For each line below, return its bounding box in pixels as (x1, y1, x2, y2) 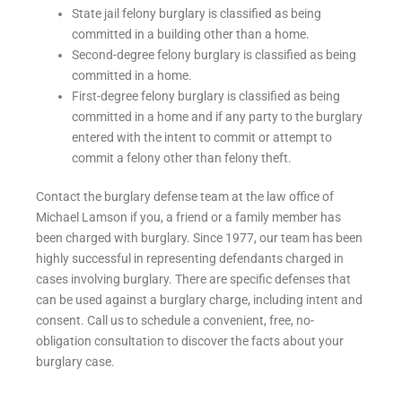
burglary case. (36, 354, 118, 369)
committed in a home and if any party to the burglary (72, 109, 363, 124)
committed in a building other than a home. (72, 26, 312, 41)
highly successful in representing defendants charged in (36, 250, 344, 266)
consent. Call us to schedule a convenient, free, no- (36, 312, 314, 328)
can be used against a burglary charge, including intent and (36, 292, 363, 307)
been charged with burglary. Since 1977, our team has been (36, 230, 363, 245)
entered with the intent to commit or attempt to (72, 129, 332, 144)
